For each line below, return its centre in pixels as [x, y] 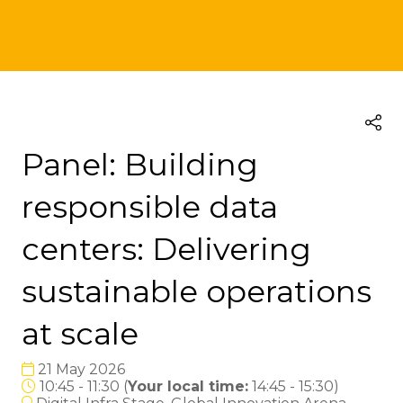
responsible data [150, 207]
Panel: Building [140, 165]
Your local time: [188, 387]
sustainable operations [197, 292]
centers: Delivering [166, 250]
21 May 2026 [80, 370]
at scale [80, 334]
